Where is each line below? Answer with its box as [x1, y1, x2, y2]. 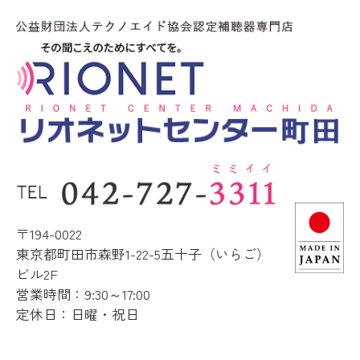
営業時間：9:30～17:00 [16, 284, 150, 305]
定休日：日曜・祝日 [16, 304, 139, 325]
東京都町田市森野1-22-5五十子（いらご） [16, 243, 270, 264]
